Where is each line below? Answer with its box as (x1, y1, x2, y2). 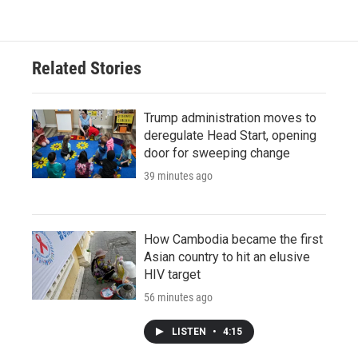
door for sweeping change (144, 145, 290, 161)
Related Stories (32, 58, 141, 79)
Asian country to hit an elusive (144, 249, 310, 265)
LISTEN (172, 326, 209, 338)
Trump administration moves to (144, 110, 316, 126)
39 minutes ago (144, 169, 213, 183)
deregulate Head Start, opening (144, 128, 316, 144)
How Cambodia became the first (144, 232, 323, 248)
